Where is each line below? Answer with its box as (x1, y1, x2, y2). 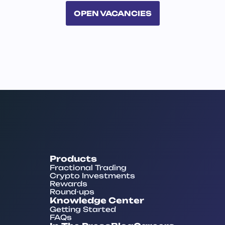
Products (50, 154, 97, 164)
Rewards (50, 179, 87, 188)
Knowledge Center (50, 195, 144, 205)
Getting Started (50, 205, 116, 213)
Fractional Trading (50, 163, 127, 172)
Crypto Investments (50, 171, 135, 180)
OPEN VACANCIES (73, 9, 152, 18)
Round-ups (50, 187, 94, 196)
